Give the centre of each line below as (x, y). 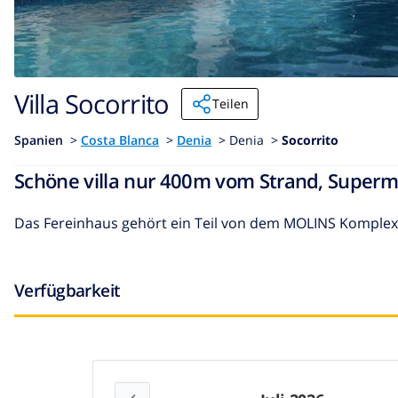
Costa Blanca (120, 140)
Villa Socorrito (92, 103)
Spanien (39, 140)
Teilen (231, 103)
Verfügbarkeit (67, 290)
